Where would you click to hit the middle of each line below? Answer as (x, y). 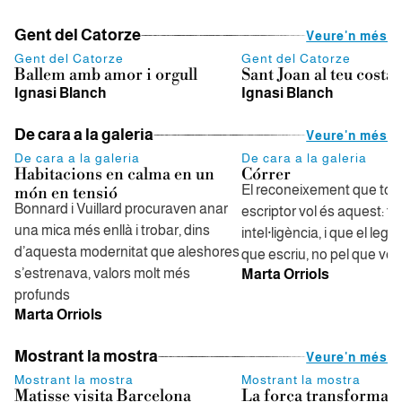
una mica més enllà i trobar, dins (112, 230)
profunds (42, 295)
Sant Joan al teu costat (320, 75)
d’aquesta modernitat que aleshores (127, 252)
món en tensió (66, 193)
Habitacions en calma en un (114, 175)
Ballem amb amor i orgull (106, 75)
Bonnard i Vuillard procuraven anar (121, 209)
